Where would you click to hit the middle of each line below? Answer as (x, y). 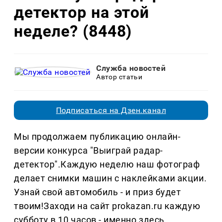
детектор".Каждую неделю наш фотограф (107, 165)
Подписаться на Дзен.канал (111, 111)
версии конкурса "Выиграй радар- (88, 151)
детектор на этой (82, 12)
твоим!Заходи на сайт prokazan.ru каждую (107, 206)
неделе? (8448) (73, 31)
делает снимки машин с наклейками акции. (111, 178)
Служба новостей (131, 68)
